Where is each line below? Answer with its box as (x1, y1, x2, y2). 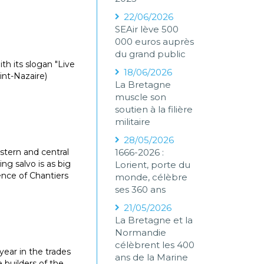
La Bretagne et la (115, 214, 193, 226)
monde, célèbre (115, 171, 188, 183)
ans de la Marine (115, 252, 189, 263)
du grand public (115, 48, 186, 60)
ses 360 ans (115, 184, 166, 195)
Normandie (115, 227, 167, 238)
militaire (115, 116, 151, 127)
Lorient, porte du (115, 159, 191, 170)
